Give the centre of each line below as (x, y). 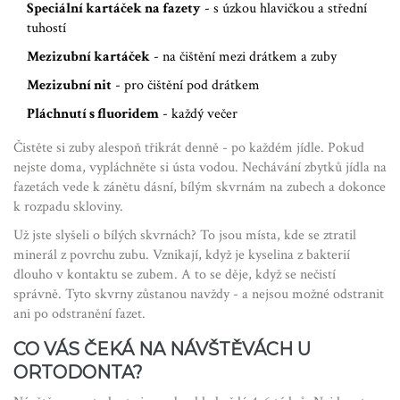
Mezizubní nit (69, 86)
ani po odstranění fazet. (79, 314)
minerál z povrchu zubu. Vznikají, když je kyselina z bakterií (182, 255)
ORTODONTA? (78, 373)
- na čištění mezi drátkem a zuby (243, 57)
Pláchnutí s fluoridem (93, 114)
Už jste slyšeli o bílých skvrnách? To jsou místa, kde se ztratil (185, 236)
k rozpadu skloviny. (68, 207)
